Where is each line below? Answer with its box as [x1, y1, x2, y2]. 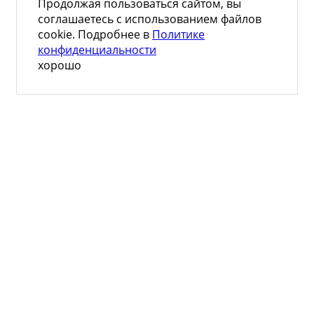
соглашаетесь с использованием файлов [38, 11, 261, 27]
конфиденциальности [38, 41, 156, 57]
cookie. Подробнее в [38, 26, 152, 42]
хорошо [38, 57, 81, 73]
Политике [152, 26, 205, 42]
